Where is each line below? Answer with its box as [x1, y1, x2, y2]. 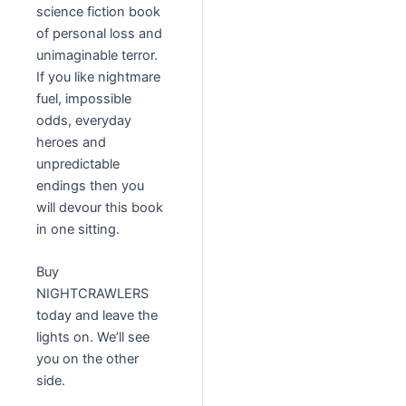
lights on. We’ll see [36, 329, 150, 346]
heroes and [36, 133, 106, 150]
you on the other [36, 351, 139, 368]
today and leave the [36, 307, 158, 324]
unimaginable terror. [36, 46, 158, 63]
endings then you [36, 177, 144, 194]
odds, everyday [36, 111, 131, 129]
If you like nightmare [36, 68, 160, 85]
